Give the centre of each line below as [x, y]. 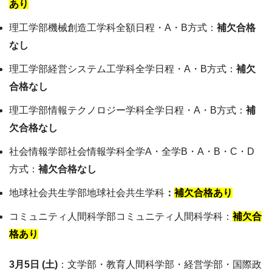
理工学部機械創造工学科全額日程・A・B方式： [113, 28]
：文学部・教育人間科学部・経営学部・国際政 [160, 265]
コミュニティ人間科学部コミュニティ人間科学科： [121, 217]
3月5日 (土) [33, 265]
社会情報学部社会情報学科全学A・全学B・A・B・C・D [132, 152]
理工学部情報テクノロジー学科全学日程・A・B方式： [127, 110]
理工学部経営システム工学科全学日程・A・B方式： [123, 69]
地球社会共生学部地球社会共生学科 [87, 193]
